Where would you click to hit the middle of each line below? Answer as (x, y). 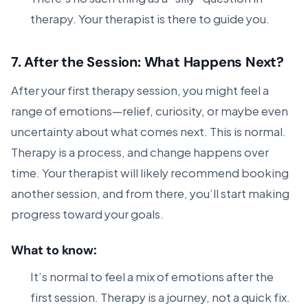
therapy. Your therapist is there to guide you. (150, 18)
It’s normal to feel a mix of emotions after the (152, 276)
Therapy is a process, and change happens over (140, 151)
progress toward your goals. (87, 213)
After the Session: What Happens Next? (154, 62)
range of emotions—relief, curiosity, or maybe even (150, 110)
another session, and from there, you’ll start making (150, 192)
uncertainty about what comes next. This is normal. (148, 131)
